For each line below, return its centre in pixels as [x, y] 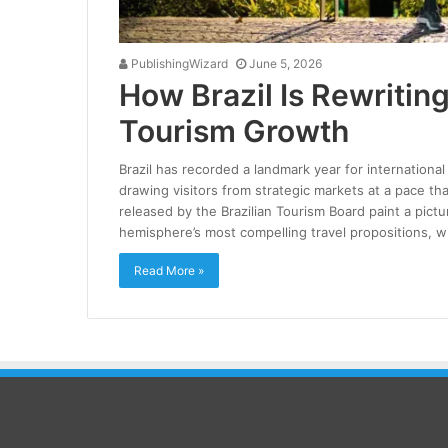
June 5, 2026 [285, 63]
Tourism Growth [233, 130]
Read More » [168, 270]
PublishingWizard [177, 63]
